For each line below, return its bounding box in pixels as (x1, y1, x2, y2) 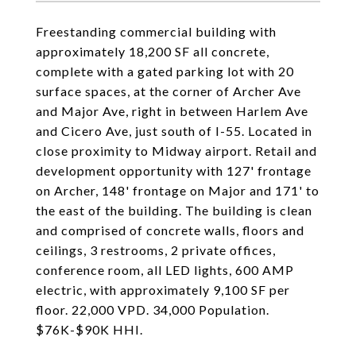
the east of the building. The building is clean (36, 203, 312, 218)
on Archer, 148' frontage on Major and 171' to (36, 183, 319, 198)
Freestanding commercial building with (36, 24, 277, 39)
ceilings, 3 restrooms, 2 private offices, (36, 242, 276, 257)
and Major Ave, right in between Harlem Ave (36, 103, 308, 118)
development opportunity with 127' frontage (36, 163, 311, 178)
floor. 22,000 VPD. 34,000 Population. (36, 302, 269, 317)
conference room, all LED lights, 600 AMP (36, 262, 294, 277)
